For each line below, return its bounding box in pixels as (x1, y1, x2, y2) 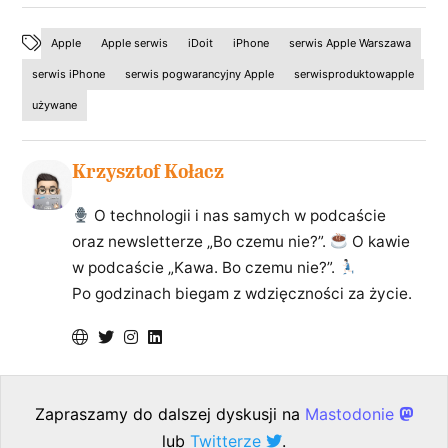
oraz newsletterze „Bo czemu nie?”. (72, 232, 331, 252)
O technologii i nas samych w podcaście (89, 206, 386, 226)
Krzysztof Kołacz (72, 159, 225, 183)
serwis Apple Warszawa (289, 35, 412, 50)
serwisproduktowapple (294, 66, 415, 81)
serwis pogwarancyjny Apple (125, 66, 275, 81)
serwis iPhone (32, 66, 106, 81)
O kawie (347, 232, 410, 252)
